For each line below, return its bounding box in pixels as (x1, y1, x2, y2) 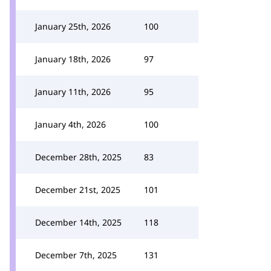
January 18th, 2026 (35, 53, 111, 65)
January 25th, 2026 (35, 21, 111, 32)
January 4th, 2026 (35, 119, 106, 130)
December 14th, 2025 (35, 217, 122, 228)
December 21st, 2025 (35, 184, 120, 195)
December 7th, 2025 (35, 249, 117, 261)
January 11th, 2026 (35, 86, 111, 97)
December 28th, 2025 (35, 151, 122, 163)
